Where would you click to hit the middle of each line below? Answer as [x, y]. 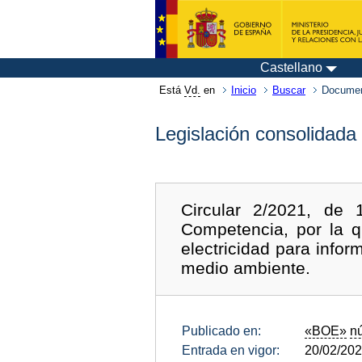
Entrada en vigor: [231, 350]
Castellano [291, 67]
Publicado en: [221, 330]
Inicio [244, 90]
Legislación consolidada [256, 134]
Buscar [289, 90]
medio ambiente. [246, 267]
